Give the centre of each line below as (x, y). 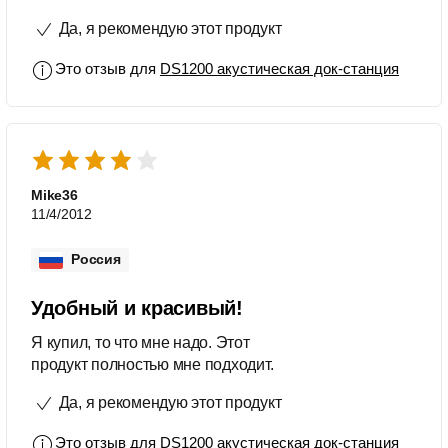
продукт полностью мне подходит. (152, 364)
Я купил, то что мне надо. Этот (140, 342)
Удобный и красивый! (137, 307)
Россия (96, 259)
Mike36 (54, 194)
